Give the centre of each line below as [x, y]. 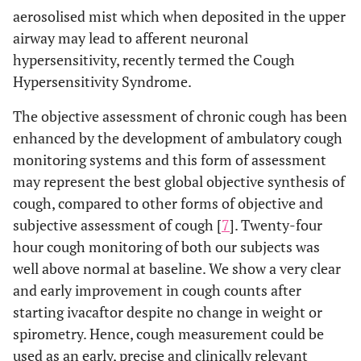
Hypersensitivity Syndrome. [102, 81]
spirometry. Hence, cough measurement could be [168, 333]
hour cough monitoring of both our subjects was [166, 246]
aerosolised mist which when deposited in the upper [179, 16]
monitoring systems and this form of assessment [170, 159]
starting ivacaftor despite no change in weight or [168, 311]
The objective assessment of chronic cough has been [180, 116]
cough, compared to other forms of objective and [168, 203]
